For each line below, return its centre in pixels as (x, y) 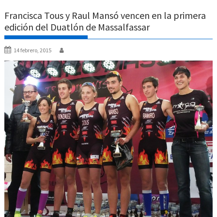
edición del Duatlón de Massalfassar (77, 27)
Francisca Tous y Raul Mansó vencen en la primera (105, 15)
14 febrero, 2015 (33, 50)
